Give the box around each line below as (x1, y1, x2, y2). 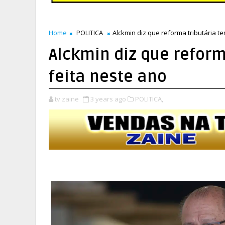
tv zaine (55, 94, 79, 103)
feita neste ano (49, 67, 167, 86)
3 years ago (90, 94, 126, 103)
